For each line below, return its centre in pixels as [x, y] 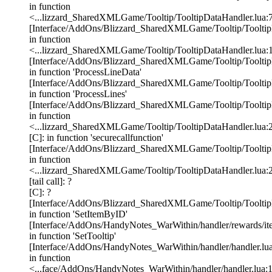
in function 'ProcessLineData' [85, 72]
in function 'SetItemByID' [78, 214]
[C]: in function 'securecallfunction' [96, 138]
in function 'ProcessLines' [78, 94]
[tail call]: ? [50, 182]
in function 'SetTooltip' [73, 236]
